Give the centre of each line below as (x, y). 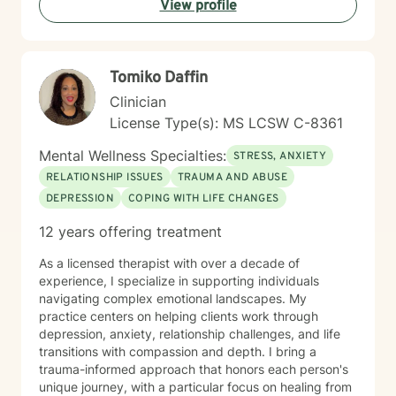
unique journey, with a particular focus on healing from (195, 387)
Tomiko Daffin (159, 78)
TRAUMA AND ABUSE (232, 178)
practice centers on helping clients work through (179, 316)
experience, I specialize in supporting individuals (179, 281)
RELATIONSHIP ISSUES (105, 178)
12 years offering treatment (130, 232)
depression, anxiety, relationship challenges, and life (190, 334)
